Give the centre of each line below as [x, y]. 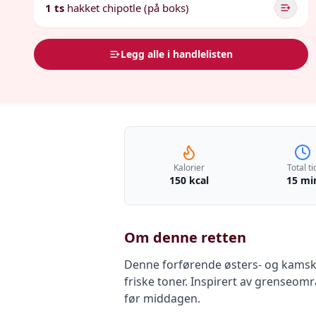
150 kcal [189, 180]
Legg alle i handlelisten [177, 54]
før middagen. [162, 298]
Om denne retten [185, 237]
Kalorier [189, 168]
